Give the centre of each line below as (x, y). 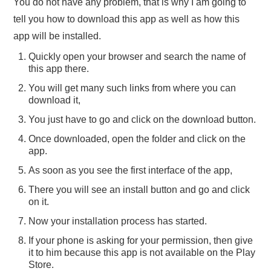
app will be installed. (57, 36)
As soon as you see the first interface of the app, (131, 171)
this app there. (59, 69)
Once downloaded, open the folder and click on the (137, 139)
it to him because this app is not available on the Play (142, 253)
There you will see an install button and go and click (139, 190)
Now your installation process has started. (118, 221)
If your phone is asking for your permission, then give (141, 241)
